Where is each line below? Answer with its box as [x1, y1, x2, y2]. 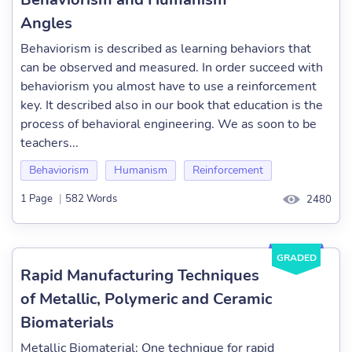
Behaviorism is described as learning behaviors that [20, 40, 311, 57]
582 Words [65, 192, 117, 207]
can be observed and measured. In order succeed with [20, 59, 323, 76]
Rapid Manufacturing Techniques [20, 265, 259, 286]
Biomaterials [20, 312, 114, 333]
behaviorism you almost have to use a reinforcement [20, 78, 317, 95]
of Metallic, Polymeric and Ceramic [20, 288, 272, 310]
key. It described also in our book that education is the [20, 97, 323, 114]
